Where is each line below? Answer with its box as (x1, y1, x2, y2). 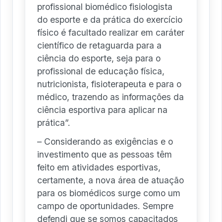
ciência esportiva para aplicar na (37, 104, 167, 115)
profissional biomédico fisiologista (37, 1, 172, 12)
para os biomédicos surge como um (37, 187, 180, 198)
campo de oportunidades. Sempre (37, 200, 173, 211)
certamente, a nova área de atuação (37, 174, 184, 185)
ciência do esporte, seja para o (37, 53, 161, 63)
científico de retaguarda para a (37, 40, 162, 51)
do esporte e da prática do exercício (37, 14, 182, 25)
